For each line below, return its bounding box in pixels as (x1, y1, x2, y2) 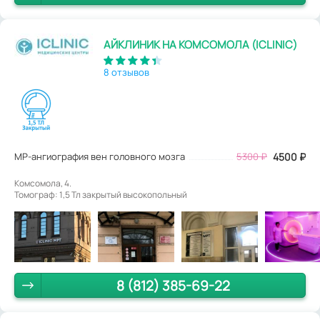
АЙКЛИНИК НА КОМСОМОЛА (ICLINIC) (104, 36, 297, 52)
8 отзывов (104, 65, 149, 79)
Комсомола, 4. (14, 176, 71, 189)
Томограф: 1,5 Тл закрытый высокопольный (14, 188, 187, 201)
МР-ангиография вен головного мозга (14, 149, 185, 163)
